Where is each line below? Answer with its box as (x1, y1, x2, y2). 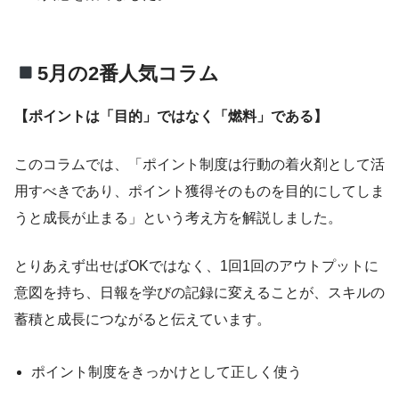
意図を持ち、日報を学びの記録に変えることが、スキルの (14, 285, 385, 301)
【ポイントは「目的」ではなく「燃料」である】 (14, 109, 328, 125)
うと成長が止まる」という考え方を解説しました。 (14, 210, 342, 226)
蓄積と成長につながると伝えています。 (14, 312, 271, 328)
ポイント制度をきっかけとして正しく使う (31, 364, 303, 380)
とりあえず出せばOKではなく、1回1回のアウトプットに (14, 258, 379, 274)
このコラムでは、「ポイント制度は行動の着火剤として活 (14, 157, 385, 173)
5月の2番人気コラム (37, 62, 219, 85)
